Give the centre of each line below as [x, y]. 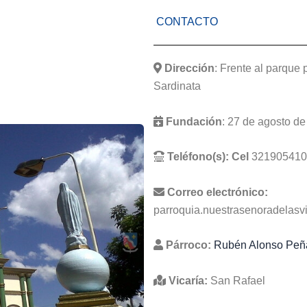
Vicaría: [188, 280]
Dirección [189, 68]
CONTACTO [186, 22]
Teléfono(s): [198, 157]
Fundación [194, 121]
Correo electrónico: [218, 192]
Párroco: [188, 245]
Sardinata [177, 86]
